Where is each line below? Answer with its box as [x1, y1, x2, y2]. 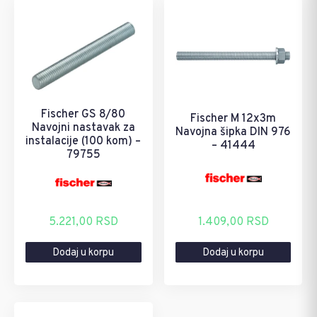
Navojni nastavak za [31, 121, 135, 136]
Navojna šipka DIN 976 [175, 125, 292, 140]
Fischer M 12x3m [190, 112, 277, 127]
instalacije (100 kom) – [25, 134, 142, 149]
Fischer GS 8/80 [41, 108, 126, 122]
